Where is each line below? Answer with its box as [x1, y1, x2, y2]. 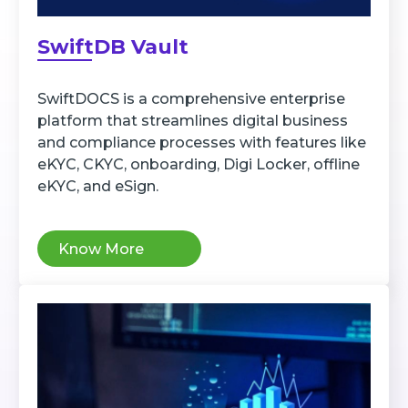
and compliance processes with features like [36, 134, 366, 152]
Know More [57, 240, 144, 258]
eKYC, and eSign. [36, 178, 158, 196]
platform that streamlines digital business [36, 112, 348, 130]
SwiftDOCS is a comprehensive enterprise [36, 90, 345, 108]
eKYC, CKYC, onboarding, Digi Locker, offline [36, 156, 360, 174]
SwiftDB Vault [36, 35, 189, 60]
